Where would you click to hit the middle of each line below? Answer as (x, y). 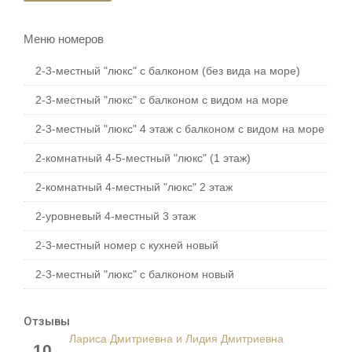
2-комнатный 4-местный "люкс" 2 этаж (134, 187)
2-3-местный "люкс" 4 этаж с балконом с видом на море (180, 129)
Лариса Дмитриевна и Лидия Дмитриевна (176, 339)
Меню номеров (64, 39)
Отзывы (47, 322)
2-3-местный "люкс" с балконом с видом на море (162, 100)
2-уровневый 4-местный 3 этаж (115, 216)
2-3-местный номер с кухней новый (127, 246)
